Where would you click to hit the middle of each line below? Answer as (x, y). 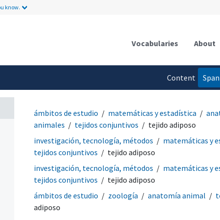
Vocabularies (155, 43)
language (179, 97)
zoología (123, 195)
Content (181, 77)
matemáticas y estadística (152, 113)
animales (49, 124)
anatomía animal (177, 195)
